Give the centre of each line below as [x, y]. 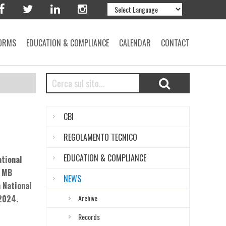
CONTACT [175, 43]
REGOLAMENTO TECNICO [100, 137]
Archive [88, 198]
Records [89, 217]
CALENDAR [135, 43]
